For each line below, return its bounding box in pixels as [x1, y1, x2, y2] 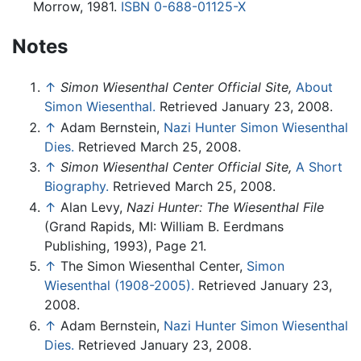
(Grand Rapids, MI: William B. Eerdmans [44, 218, 284, 234]
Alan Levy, [60, 198, 127, 215]
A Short [296, 159, 342, 176]
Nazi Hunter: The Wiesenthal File [127, 198, 324, 215]
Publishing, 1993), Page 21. [44, 237, 206, 254]
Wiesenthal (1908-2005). [44, 277, 194, 294]
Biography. [44, 178, 109, 195]
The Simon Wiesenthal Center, [60, 258, 247, 275]
